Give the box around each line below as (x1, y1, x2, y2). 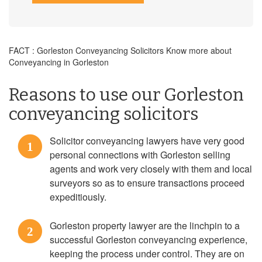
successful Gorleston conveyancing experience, (50, 233, 247, 246)
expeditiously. (50, 190, 106, 204)
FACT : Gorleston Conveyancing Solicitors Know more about (9, 44, 232, 56)
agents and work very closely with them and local (50, 162, 252, 175)
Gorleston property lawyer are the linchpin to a (50, 219, 240, 232)
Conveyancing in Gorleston (9, 56, 109, 68)
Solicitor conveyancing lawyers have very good (50, 134, 244, 147)
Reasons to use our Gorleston (9, 84, 244, 105)
